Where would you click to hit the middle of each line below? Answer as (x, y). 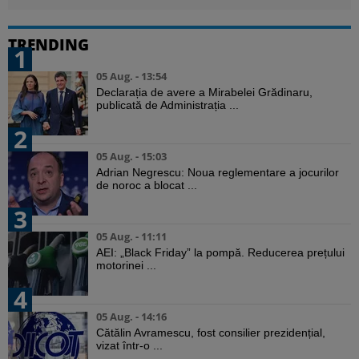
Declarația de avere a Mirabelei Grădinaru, (204, 93)
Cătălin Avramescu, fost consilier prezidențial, (211, 333)
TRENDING (48, 45)
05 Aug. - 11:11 (131, 237)
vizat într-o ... (129, 346)
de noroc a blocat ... (147, 186)
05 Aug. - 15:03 (131, 157)
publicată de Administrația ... (167, 105)
